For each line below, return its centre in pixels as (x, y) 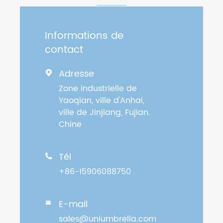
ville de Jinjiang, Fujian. (105, 113)
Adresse (76, 74)
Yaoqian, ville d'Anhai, (102, 101)
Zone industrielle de (98, 89)
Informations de (84, 36)
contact (64, 50)
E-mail (73, 205)
